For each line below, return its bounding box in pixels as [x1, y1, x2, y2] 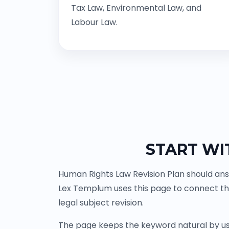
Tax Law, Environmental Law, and [71, 2, 201, 14]
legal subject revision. [58, 197, 144, 209]
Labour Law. [71, 16, 118, 29]
